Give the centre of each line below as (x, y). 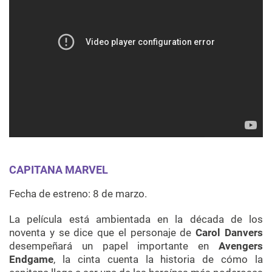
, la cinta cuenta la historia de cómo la (158, 260)
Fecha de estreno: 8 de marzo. (78, 194)
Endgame (31, 260)
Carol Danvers (229, 233)
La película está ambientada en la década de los (136, 219)
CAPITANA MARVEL (59, 170)
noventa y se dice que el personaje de (103, 233)
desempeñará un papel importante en (109, 246)
